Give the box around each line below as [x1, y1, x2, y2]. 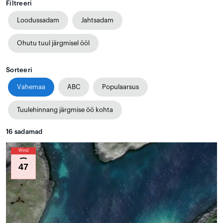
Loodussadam [17, 16, 59, 23]
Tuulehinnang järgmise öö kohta [17, 106, 113, 113]
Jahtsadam [81, 16, 113, 23]
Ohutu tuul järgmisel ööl [17, 39, 90, 46]
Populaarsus [102, 83, 139, 90]
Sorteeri [6, 66, 33, 73]
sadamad [12, 128, 43, 135]
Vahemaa [17, 83, 45, 90]
